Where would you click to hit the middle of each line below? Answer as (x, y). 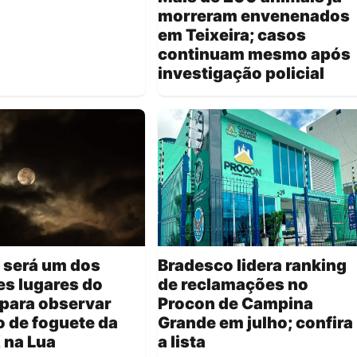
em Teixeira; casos (232, 35)
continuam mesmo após (254, 54)
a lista (182, 341)
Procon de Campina (235, 303)
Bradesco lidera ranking (252, 265)
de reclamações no (233, 284)
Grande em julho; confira (255, 322)
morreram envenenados (254, 16)
